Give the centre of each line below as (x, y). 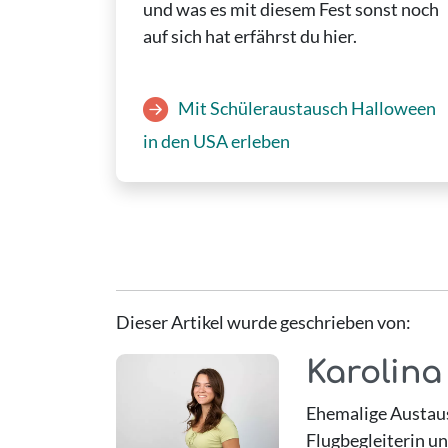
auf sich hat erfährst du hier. (249, 36)
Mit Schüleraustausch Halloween (306, 108)
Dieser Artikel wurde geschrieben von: (263, 321)
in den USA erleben (216, 140)
